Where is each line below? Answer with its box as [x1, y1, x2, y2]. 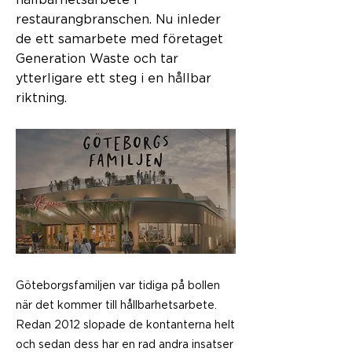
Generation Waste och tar [16, 53, 178, 65]
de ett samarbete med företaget [16, 33, 223, 46]
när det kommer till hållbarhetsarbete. [16, 300, 217, 311]
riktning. [16, 92, 67, 104]
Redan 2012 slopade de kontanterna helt [16, 320, 235, 331]
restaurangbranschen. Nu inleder [16, 13, 221, 26]
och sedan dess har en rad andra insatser [16, 339, 233, 350]
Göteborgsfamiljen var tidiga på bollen [16, 280, 220, 291]
